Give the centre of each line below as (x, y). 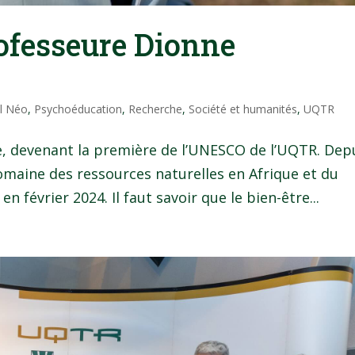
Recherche (156, 109)
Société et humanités (243, 109)
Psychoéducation (78, 109)
